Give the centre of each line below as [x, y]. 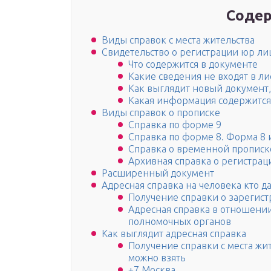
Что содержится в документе [193, 64]
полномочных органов [180, 222]
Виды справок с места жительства [178, 40]
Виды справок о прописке [161, 113]
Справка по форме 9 [175, 125]
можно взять [157, 258]
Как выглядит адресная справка [174, 234]
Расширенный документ [158, 173]
